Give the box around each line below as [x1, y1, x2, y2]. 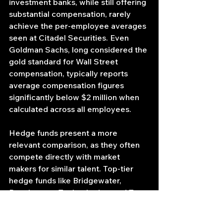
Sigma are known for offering [9, 199, 121, 210]
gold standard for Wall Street [9, 56, 120, 67]
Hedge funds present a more [9, 128, 119, 138]
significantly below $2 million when [9, 92, 141, 103]
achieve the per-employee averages [9, 21, 148, 31]
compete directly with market [9, 152, 122, 162]
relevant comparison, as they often [9, 140, 142, 150]
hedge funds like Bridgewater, [9, 175, 123, 186]
